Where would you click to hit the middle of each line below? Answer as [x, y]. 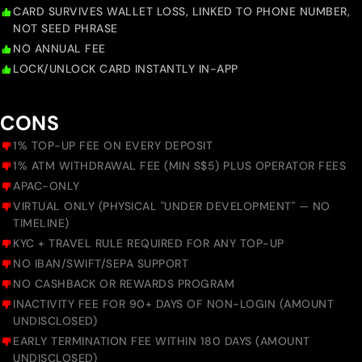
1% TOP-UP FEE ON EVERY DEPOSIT [113, 146]
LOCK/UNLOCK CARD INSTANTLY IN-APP [126, 69]
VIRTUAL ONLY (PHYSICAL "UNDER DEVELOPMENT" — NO [172, 206]
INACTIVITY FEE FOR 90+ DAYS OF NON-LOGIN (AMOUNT [173, 304]
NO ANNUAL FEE [59, 49]
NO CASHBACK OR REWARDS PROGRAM [124, 284]
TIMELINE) [41, 223]
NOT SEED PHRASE [65, 29]
